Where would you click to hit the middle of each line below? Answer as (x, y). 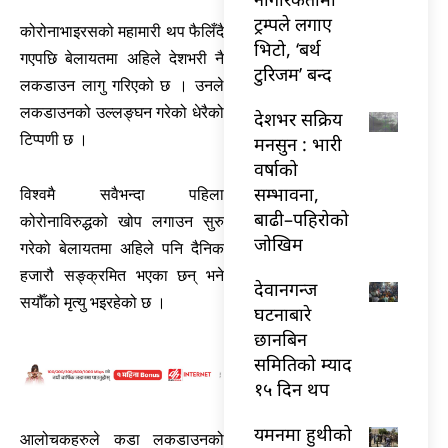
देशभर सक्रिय (298, 118)
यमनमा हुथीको (303, 433)
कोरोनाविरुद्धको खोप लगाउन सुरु (122, 221)
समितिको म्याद (303, 363)
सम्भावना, (286, 193)
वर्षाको (276, 168)
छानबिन (280, 338)
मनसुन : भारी (298, 143)
